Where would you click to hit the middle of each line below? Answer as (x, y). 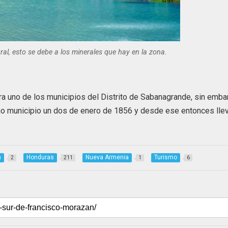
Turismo (166, 158)
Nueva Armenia (107, 158)
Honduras (40, 158)
